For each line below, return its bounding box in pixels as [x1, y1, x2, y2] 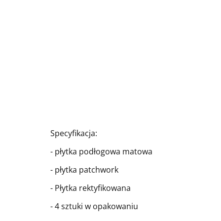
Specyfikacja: [50, 128, 97, 139]
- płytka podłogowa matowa [50, 146, 152, 157]
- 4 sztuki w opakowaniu [50, 201, 138, 212]
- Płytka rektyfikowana [50, 183, 131, 193]
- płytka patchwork [50, 164, 118, 175]
